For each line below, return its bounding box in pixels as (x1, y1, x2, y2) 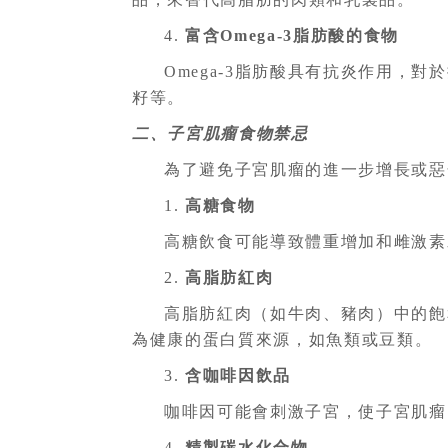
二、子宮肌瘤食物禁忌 (132, 125, 309, 143)
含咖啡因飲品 (185, 367, 292, 385)
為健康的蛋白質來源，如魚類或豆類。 (132, 331, 433, 349)
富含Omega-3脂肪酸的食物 (185, 27, 400, 45)
